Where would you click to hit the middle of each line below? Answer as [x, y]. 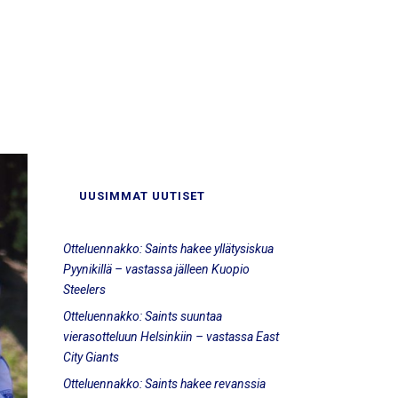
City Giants [91, 357]
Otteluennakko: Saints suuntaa [143, 316]
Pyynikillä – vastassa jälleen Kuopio [156, 269]
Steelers [84, 290]
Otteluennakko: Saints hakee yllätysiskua [168, 249]
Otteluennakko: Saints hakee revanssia [164, 384]
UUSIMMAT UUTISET [142, 196]
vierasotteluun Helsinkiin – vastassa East [171, 337]
